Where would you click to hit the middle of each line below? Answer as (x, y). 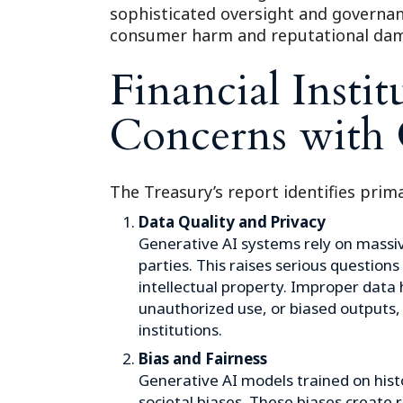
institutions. (180, 330)
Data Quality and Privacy (232, 222)
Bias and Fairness (203, 358)
